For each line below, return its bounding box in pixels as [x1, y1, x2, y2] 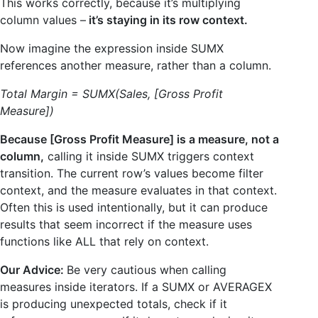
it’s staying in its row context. [86, 12, 248, 27]
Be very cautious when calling [67, 262, 226, 277]
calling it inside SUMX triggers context [44, 148, 254, 163]
